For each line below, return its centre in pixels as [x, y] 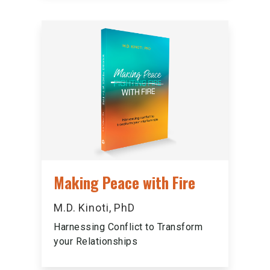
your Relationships [96, 241]
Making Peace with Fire [124, 182]
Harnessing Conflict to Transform [128, 227]
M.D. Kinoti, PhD [95, 208]
